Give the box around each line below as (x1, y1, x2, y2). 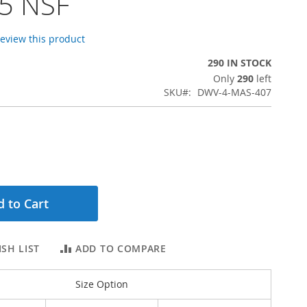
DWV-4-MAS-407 (197, 86, 271, 99)
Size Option (75, 278, 128, 291)
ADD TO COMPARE (75, 242, 167, 255)
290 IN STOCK (208, 56, 271, 69)
